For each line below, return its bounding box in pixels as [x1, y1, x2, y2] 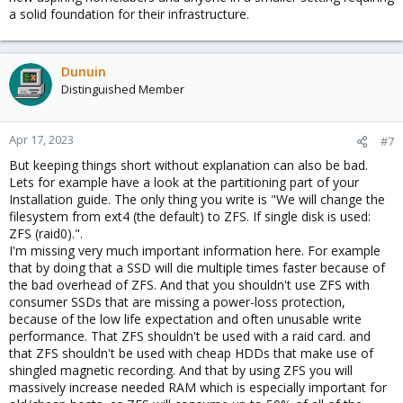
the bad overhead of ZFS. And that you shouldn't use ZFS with [9, 276, 370, 294]
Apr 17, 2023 [9, 131, 74, 148]
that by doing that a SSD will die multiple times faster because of [9, 259, 385, 277]
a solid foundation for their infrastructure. [9, 5, 249, 23]
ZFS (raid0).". [9, 225, 83, 243]
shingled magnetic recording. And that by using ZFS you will [9, 362, 353, 380]
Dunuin [61, 63, 106, 81]
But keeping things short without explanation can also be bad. [9, 157, 368, 175]
